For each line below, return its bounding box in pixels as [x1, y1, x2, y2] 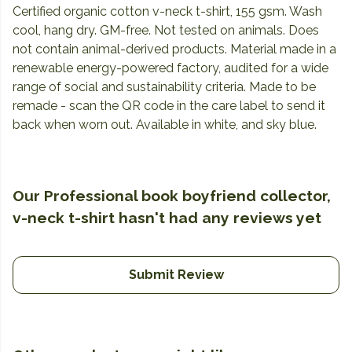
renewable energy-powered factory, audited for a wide [13, 60, 328, 76]
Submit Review [128, 267, 224, 283]
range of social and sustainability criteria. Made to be [13, 79, 316, 95]
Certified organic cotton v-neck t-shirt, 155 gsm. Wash [13, 4, 322, 20]
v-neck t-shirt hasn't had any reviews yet [13, 209, 321, 227]
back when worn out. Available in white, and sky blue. [13, 117, 317, 133]
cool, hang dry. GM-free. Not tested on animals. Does [13, 23, 319, 38]
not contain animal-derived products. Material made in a [13, 42, 336, 57]
